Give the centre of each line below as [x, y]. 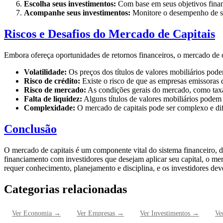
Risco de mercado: [55, 90]
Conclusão [30, 129]
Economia [38, 214]
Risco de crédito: [52, 81]
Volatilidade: [45, 72]
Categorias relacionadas [65, 189]
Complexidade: [50, 108]
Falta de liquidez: [53, 99]
